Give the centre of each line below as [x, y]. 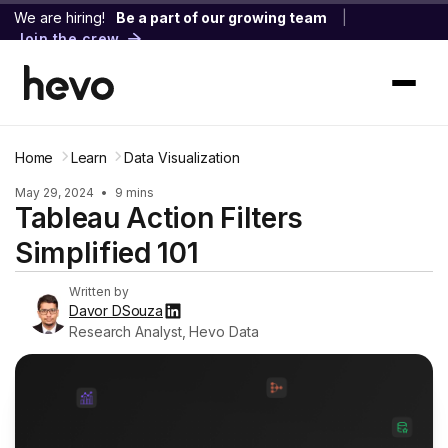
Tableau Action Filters [159, 218]
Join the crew [67, 39]
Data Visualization [182, 157]
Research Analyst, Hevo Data [164, 331]
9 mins [133, 192]
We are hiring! [59, 17]
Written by [99, 291]
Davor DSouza [116, 310]
